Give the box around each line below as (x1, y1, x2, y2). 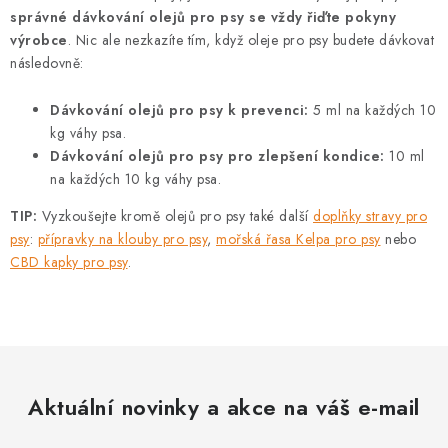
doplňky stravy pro (313, 206, 427, 226)
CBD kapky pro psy (10, 252, 128, 272)
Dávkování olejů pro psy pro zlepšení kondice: (50, 146, 389, 166)
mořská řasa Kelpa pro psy (216, 229, 381, 249)
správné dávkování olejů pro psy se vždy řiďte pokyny (10, 7, 396, 27)
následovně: (10, 53, 84, 73)
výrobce (10, 30, 68, 50)
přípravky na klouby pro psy (37, 229, 207, 249)
